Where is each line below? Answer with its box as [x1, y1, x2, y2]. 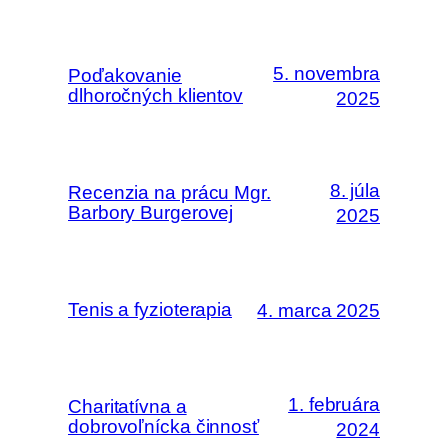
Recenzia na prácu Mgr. [68, 182, 271, 203]
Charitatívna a [68, 396, 187, 417]
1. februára [288, 394, 380, 415]
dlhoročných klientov [68, 85, 243, 106]
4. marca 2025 [257, 299, 380, 321]
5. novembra [273, 63, 380, 84]
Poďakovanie [68, 65, 182, 86]
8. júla [329, 180, 380, 201]
